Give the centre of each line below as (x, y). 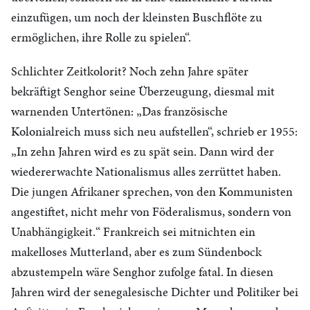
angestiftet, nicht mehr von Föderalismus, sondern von (151, 211)
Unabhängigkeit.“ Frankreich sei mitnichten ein (133, 231)
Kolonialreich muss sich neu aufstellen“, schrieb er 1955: (154, 131)
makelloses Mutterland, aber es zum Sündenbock (136, 252)
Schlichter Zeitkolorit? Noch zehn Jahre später (130, 71)
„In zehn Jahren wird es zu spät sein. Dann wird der (143, 151)
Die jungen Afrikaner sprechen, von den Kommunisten (152, 191)
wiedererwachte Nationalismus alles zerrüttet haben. (146, 171)
